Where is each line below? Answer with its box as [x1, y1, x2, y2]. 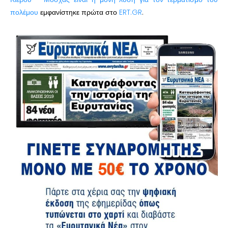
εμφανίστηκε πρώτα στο [38, 7, 119, 17]
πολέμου [10, 7, 38, 17]
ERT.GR [119, 7, 142, 17]
